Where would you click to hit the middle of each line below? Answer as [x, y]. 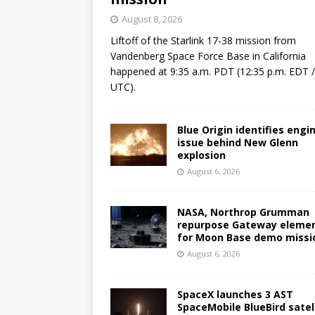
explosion [201, 155]
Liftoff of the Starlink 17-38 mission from [203, 40]
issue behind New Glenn [238, 142]
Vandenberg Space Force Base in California [208, 56]
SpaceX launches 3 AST [235, 294]
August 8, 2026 [152, 19]
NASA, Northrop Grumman [243, 212]
